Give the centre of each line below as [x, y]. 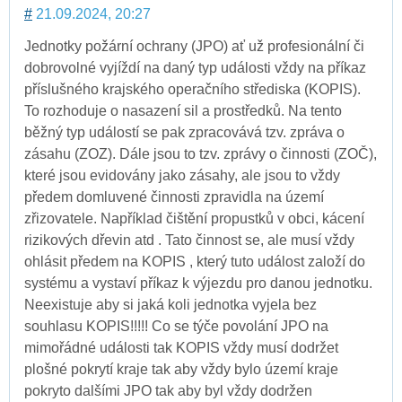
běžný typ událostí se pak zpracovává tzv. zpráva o [184, 133]
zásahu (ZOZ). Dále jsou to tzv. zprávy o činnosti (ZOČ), [201, 154]
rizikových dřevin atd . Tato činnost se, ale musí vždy [189, 240]
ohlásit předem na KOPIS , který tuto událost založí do [195, 262]
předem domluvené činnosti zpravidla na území [174, 197]
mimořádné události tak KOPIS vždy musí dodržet [181, 348]
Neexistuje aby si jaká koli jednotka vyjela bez [170, 305]
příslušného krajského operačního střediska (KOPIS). [192, 90]
